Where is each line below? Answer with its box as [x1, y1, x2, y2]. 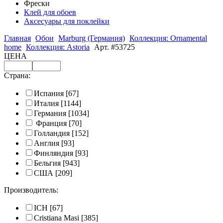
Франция [36, 119, 67, 128]
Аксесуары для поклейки [24, 17, 110, 26]
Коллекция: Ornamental [129, 34, 207, 43]
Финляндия [34, 149, 73, 158]
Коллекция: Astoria [26, 43, 90, 52]
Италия [34, 99, 59, 108]
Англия [34, 139, 59, 148]
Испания [34, 89, 64, 98]
